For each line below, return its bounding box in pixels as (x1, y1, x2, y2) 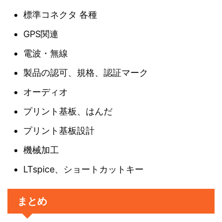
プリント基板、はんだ (23, 106, 112, 116)
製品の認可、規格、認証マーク (23, 67, 148, 78)
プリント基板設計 (23, 125, 95, 136)
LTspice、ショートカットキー (23, 164, 144, 174)
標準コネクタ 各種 (23, 9, 97, 20)
